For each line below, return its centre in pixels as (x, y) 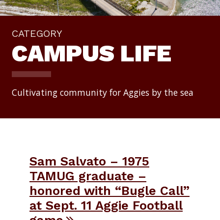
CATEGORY (37, 33)
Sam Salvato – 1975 (89, 161)
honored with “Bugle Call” (110, 190)
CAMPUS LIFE (92, 53)
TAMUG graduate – (88, 176)
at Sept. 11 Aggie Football (106, 205)
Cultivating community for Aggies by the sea (103, 92)
